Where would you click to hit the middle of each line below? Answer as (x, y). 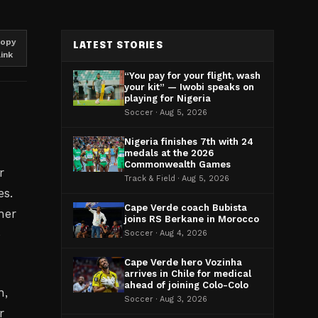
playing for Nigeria (168, 98)
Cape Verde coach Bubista (186, 208)
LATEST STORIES (118, 46)
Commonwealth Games (177, 164)
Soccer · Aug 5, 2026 (166, 113)
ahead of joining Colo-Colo (186, 285)
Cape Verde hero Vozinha (183, 262)
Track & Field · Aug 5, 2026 (177, 179)
